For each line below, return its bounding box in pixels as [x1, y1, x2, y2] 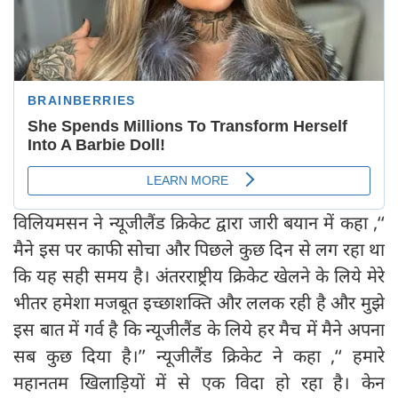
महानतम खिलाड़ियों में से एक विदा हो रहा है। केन [13, 370, 385, 395]
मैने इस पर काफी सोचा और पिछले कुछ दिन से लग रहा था [13, 237, 385, 262]
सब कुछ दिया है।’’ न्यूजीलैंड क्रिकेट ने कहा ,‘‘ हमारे [13, 344, 385, 369]
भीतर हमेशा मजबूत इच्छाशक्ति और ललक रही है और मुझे [13, 291, 385, 315]
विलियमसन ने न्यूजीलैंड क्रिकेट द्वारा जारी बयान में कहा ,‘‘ [13, 211, 385, 235]
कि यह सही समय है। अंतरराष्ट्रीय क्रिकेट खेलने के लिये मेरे [13, 264, 385, 289]
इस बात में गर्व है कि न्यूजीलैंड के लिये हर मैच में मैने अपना [13, 317, 385, 342]
